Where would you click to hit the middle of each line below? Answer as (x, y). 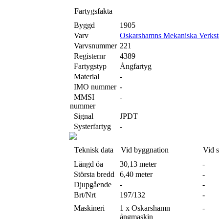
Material (85, 77)
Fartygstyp (88, 66)
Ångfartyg (136, 66)
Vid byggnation (145, 150)
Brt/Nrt (83, 195)
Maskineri (87, 208)
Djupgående (91, 185)
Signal (82, 116)
